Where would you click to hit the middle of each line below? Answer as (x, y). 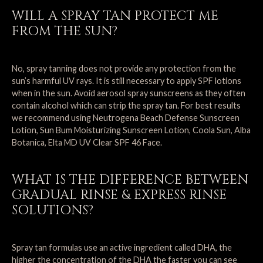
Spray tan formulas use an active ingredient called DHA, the (122, 247)
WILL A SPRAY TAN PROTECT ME (115, 16)
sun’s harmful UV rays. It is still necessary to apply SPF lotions (127, 81)
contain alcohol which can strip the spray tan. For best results (126, 105)
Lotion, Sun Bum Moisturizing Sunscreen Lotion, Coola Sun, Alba (131, 130)
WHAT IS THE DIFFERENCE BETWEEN (130, 180)
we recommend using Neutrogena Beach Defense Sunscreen (126, 118)
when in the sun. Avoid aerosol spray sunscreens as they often (129, 93)
